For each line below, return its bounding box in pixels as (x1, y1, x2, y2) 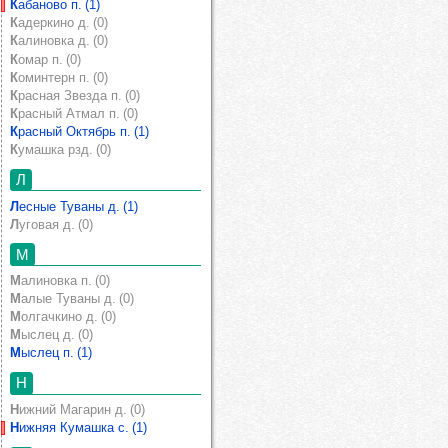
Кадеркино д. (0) (18, 15, 108, 31)
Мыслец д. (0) (21, 327, 93, 343)
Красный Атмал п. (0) (18, 105, 138, 121)
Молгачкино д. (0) (21, 309, 116, 325)
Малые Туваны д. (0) (21, 291, 134, 306)
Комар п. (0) (18, 51, 81, 67)
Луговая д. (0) (19, 216, 93, 232)
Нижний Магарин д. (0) (19, 401, 145, 417)
